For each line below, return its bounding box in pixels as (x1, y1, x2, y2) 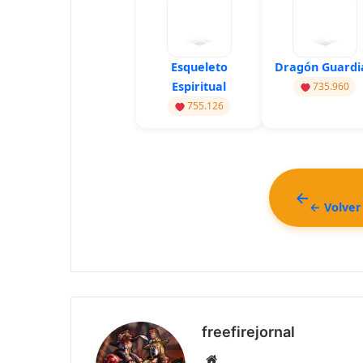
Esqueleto (170, 59, 228, 75)
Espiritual (172, 79, 226, 95)
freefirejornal (202, 323, 295, 341)
